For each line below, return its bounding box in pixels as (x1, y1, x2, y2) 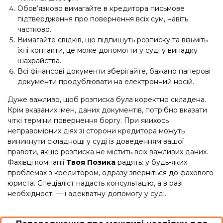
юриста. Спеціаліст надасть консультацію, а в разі (7, 178, 183, 188)
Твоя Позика (66, 157, 115, 167)
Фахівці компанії (7, 157, 66, 167)
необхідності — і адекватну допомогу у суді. (7, 189, 166, 198)
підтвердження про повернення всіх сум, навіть (17, 14, 188, 23)
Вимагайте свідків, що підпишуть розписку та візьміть (17, 35, 208, 44)
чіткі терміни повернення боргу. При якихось (7, 115, 169, 125)
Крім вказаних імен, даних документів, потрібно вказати (7, 105, 207, 114)
